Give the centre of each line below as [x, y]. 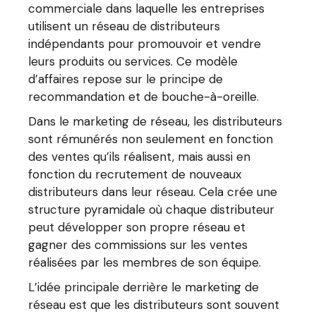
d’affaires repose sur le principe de [126, 79]
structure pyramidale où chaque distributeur [152, 209]
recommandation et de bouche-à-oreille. [144, 97]
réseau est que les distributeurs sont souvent [154, 305]
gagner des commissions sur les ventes [138, 245]
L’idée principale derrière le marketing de [144, 287]
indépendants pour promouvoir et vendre [145, 44]
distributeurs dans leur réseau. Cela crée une [153, 192]
